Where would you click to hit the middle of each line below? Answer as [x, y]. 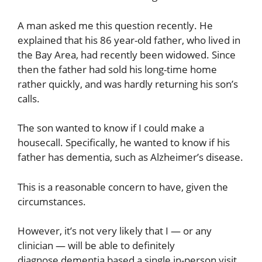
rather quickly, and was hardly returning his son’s [128, 84]
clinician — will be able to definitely [96, 246]
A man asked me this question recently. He [115, 25]
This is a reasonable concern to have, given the [123, 187]
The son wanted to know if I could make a [111, 128]
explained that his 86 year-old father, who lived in [129, 40]
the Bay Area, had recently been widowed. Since [127, 54]
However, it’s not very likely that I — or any [115, 231]
